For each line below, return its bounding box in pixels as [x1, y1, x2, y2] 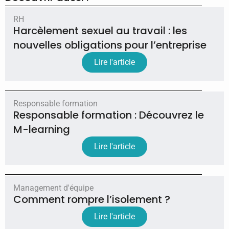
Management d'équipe [13, 182, 94, 193]
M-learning [13, 122, 70, 136]
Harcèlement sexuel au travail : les [13, 23, 187, 38]
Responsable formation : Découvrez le [13, 107, 204, 122]
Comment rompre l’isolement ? [13, 192, 170, 207]
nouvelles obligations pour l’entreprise [13, 37, 207, 52]
